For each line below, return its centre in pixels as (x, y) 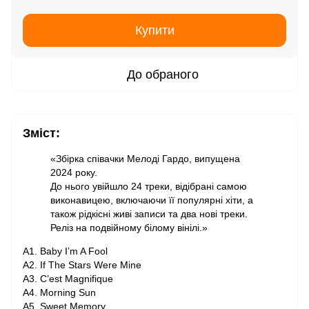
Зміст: (41, 133)
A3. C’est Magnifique (68, 279)
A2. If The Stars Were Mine (82, 265)
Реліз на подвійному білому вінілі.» (129, 228)
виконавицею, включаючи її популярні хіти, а (152, 200)
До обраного (163, 74)
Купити (154, 30)
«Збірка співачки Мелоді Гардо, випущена (145, 159)
